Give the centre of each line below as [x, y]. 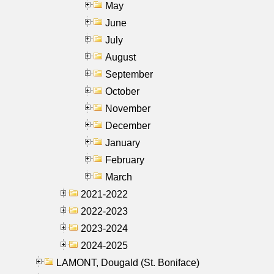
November [128, 108]
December [128, 125]
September [129, 74]
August [120, 57]
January [123, 143]
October [122, 91]
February [125, 160]
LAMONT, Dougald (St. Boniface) [128, 262]
